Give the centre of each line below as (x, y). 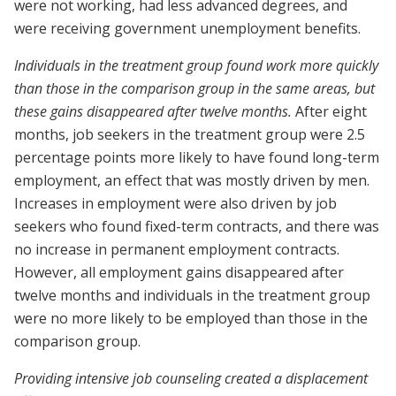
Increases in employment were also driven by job (175, 204)
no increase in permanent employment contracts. (177, 250)
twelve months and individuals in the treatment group (192, 296)
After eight (329, 112)
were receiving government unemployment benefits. (187, 29)
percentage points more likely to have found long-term (197, 158)
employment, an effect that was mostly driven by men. (192, 181)
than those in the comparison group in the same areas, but (194, 89)
